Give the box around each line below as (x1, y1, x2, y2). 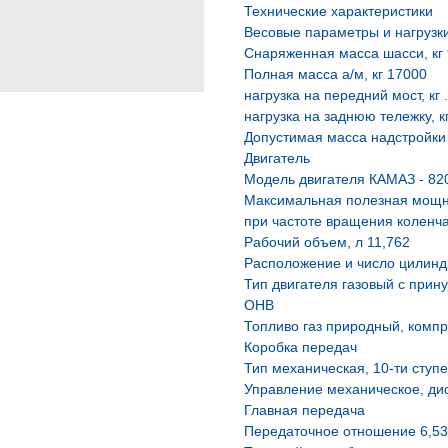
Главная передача (244, 402, 365, 418)
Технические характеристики (244, 3, 433, 19)
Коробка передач (244, 339, 357, 355)
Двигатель (244, 150, 310, 166)
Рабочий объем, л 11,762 (244, 234, 410, 250)
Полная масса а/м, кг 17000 (244, 66, 427, 82)
